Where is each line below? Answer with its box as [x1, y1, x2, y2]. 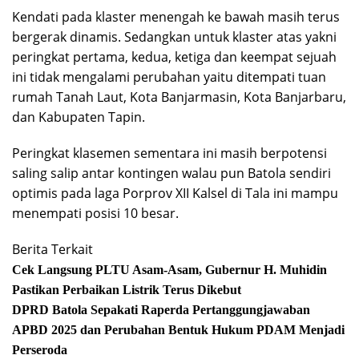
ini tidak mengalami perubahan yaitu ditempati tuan [12, 68, 326, 86]
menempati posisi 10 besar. [12, 204, 179, 222]
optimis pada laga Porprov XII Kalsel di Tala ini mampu [12, 184, 338, 202]
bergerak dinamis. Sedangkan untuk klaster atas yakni [12, 28, 337, 46]
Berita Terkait [12, 240, 93, 258]
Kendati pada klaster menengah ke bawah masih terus [12, 8, 340, 26]
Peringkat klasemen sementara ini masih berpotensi [12, 144, 327, 162]
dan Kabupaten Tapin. [12, 108, 145, 126]
